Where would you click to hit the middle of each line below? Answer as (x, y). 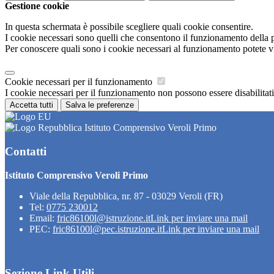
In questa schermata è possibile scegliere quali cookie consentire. (129, 27)
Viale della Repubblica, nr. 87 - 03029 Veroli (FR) (126, 196)
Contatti (26, 151)
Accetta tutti (31, 105)
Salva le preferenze (100, 105)
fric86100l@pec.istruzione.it (107, 229)
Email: (43, 218)
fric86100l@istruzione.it (104, 218)
